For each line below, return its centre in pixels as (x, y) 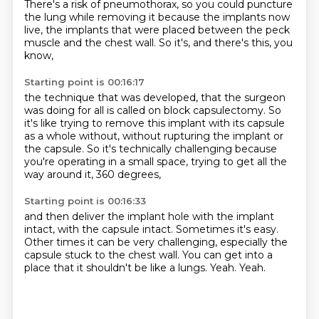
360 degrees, (128, 174)
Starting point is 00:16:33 (85, 201)
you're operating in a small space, (107, 162)
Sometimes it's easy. (227, 229)
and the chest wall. (111, 43)
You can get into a (227, 255)
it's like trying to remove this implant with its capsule (154, 123)
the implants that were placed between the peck (167, 30)
